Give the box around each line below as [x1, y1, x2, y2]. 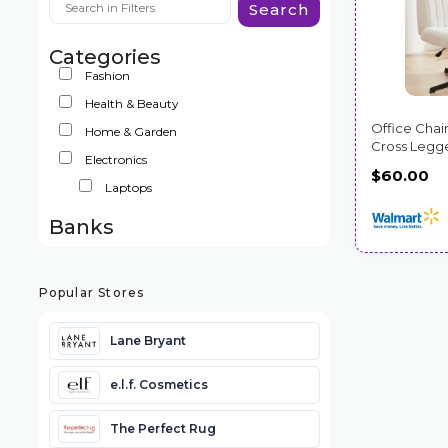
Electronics [84, 151, 147, 167]
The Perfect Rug [109, 420, 216, 436]
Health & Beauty [84, 95, 179, 111]
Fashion [84, 67, 130, 83]
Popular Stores [38, 284, 145, 300]
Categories [48, 44, 161, 69]
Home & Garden [84, 123, 177, 139]
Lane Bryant [109, 332, 186, 348]
